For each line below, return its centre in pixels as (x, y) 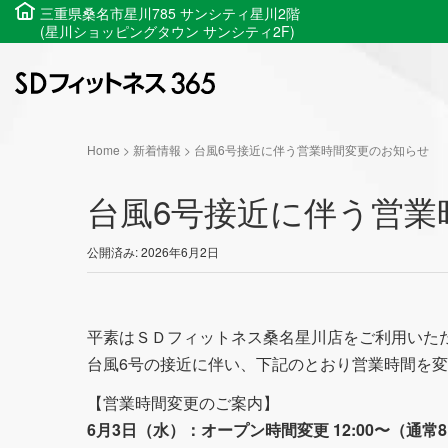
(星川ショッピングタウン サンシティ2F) (167, 31)
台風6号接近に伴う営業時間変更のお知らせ (311, 149)
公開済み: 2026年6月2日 (153, 251)
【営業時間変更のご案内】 (183, 402)
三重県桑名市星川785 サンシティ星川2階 (170, 13)
